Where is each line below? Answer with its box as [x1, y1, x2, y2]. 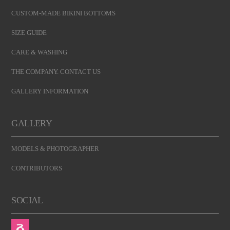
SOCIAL [11, 195, 43, 205]
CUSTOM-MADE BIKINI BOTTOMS [11, 9, 116, 17]
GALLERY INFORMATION [11, 87, 89, 95]
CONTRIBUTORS [11, 164, 63, 172]
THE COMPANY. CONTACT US [11, 67, 101, 75]
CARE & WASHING [11, 48, 68, 56]
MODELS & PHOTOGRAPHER [11, 144, 100, 152]
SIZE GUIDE [11, 28, 47, 36]
